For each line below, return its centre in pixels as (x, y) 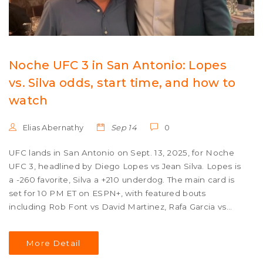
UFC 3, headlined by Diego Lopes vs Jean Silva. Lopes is (125, 166)
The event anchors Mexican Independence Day (109, 234)
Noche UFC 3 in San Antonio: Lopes (118, 65)
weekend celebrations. (56, 247)
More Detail (54, 243)
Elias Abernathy (52, 128)
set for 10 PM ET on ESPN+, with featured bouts (107, 193)
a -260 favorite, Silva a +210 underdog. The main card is (122, 180)
